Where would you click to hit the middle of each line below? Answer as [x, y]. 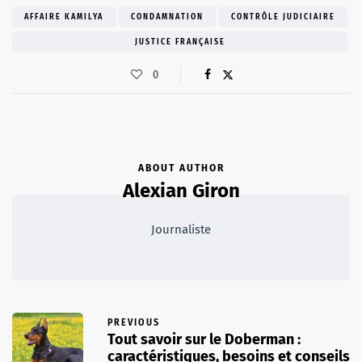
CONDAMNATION [167, 17]
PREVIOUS [134, 322]
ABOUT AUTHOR [181, 168]
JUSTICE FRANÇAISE [180, 42]
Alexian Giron [181, 190]
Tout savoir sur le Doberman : [204, 339]
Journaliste [181, 229]
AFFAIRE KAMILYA [64, 17]
